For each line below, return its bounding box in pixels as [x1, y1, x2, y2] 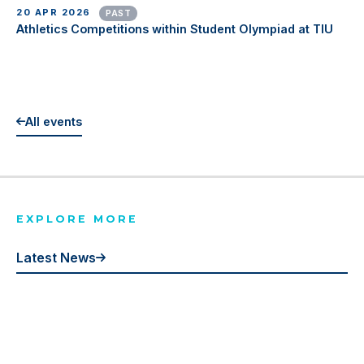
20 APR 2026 [16, 6, 94, 19]
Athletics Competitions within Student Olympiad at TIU [16, 21, 333, 36]
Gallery [16, 329, 62, 346]
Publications [16, 302, 95, 319]
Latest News [16, 249, 96, 266]
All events [25, 115, 82, 129]
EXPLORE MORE [16, 212, 138, 225]
